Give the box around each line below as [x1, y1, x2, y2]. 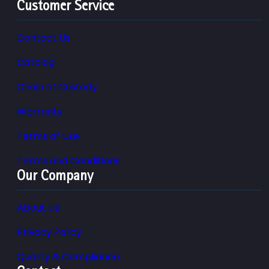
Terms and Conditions [17, 153, 120, 168]
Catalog [17, 55, 55, 69]
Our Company [17, 166, 93, 184]
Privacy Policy [17, 225, 82, 239]
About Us [17, 200, 59, 214]
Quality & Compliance [17, 249, 119, 264]
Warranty [17, 104, 62, 118]
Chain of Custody [17, 79, 97, 94]
